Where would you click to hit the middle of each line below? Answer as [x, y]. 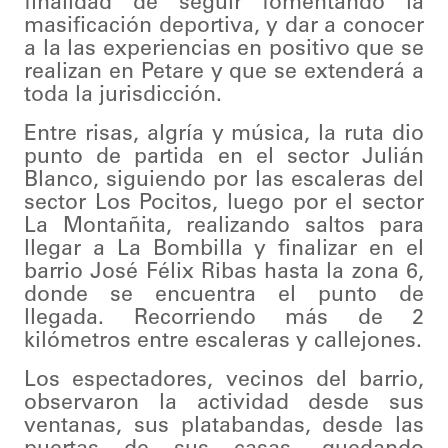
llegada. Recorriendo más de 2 [224, 319]
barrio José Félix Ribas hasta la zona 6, [224, 273]
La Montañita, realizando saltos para [224, 227]
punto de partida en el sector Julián [224, 158]
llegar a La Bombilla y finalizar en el [224, 250]
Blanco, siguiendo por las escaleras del [224, 181]
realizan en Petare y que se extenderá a [224, 73]
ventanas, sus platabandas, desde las [224, 427]
